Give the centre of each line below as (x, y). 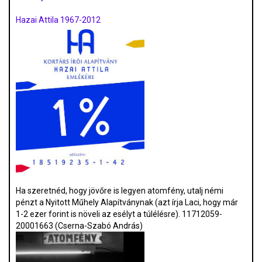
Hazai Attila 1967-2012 (58, 20)
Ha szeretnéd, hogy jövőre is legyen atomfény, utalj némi (120, 191)
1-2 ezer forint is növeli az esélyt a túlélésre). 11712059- (119, 214)
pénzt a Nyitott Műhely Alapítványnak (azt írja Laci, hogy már (127, 203)
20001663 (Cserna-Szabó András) (79, 226)
